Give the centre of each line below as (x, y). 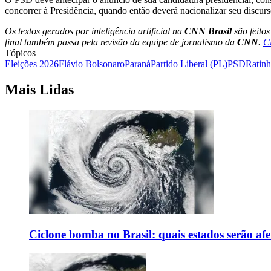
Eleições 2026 (32, 64)
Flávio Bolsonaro (92, 64)
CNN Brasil (208, 31)
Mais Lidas (39, 90)
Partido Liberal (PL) (189, 64)
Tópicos (20, 53)
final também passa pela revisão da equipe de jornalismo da (121, 42)
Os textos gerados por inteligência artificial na (95, 31)
